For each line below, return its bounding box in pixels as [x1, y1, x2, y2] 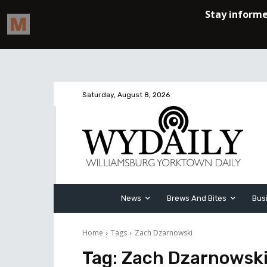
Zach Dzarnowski [135, 228, 193, 238]
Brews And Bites [167, 194, 226, 203]
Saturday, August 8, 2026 [82, 91, 170, 100]
